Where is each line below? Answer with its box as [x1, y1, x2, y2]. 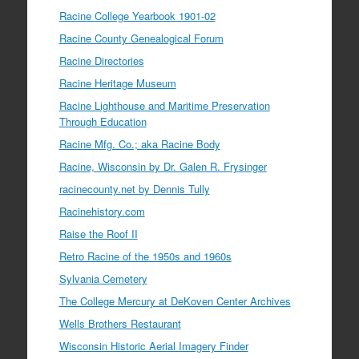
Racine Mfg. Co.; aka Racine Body [58, 135, 220, 151]
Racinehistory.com [58, 203, 145, 219]
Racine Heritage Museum [58, 75, 176, 91]
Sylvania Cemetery [58, 270, 147, 286]
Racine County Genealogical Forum [58, 30, 224, 46]
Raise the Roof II [58, 225, 138, 241]
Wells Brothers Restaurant [58, 315, 181, 331]
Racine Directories [58, 52, 144, 68]
